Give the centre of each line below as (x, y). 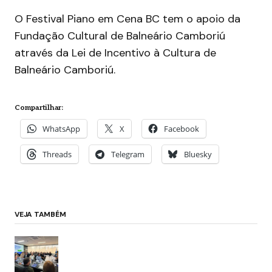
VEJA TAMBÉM (40, 215)
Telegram (128, 155)
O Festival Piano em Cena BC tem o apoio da (127, 19)
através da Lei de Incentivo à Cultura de (115, 53)
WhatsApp (61, 129)
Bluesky (198, 155)
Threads (57, 155)
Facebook (182, 129)
